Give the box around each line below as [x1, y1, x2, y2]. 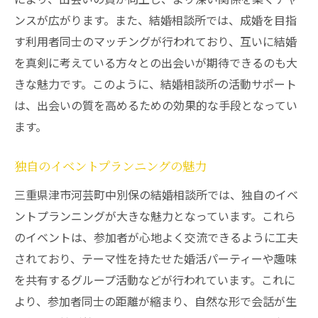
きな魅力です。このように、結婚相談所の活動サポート [14, 75, 297, 92]
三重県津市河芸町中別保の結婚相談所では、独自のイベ [14, 186, 298, 203]
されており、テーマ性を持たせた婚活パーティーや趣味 [14, 250, 297, 267]
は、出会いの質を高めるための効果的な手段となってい [14, 97, 297, 114]
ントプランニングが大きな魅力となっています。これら [14, 207, 296, 224]
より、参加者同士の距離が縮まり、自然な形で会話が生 [14, 292, 297, 309]
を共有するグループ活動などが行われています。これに [14, 271, 295, 288]
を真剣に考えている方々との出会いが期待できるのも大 [14, 54, 297, 71]
